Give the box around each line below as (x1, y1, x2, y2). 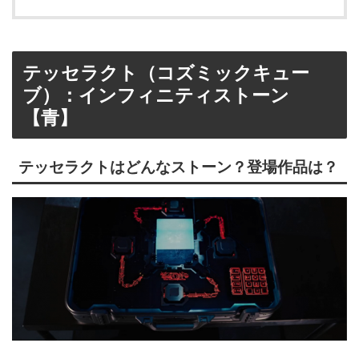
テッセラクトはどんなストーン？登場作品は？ (18, 159, 338, 176)
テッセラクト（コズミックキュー (22, 62, 309, 83)
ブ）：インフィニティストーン (22, 84, 289, 106)
